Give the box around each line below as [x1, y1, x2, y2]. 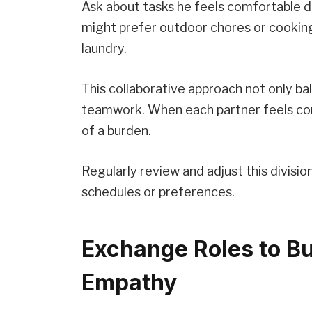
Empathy [81, 269, 178, 297]
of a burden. [81, 123, 152, 139]
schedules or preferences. [81, 184, 235, 199]
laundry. [81, 41, 127, 56]
